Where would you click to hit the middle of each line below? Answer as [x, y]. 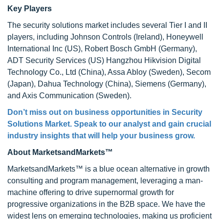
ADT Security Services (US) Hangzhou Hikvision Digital [104, 60]
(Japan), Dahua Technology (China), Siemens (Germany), [107, 84]
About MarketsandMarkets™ [60, 152]
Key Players [30, 9]
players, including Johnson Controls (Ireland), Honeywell [105, 37]
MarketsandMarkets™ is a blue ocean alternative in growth [109, 169]
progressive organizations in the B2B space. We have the [106, 204]
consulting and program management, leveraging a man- [105, 181]
